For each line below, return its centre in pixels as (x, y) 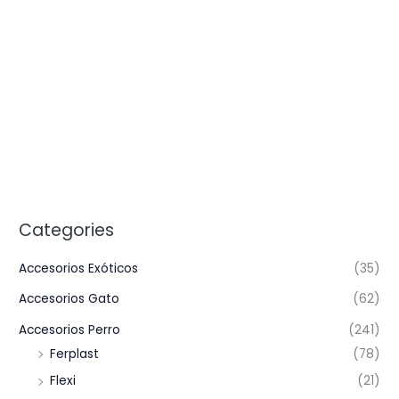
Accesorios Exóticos (79, 268)
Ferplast (75, 354)
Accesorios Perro (70, 330)
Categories (67, 230)
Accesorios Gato (69, 299)
